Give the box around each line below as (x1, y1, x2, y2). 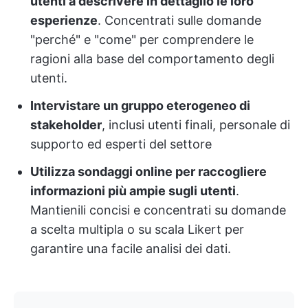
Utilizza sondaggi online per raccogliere (30, 164, 267, 179)
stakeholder (30, 117, 102, 132)
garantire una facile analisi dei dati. (30, 241, 231, 256)
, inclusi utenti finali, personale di (102, 117, 290, 132)
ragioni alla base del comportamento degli (30, 51, 274, 66)
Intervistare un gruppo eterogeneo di (30, 98, 250, 113)
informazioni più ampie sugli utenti (30, 183, 236, 198)
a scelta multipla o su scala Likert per (30, 221, 244, 236)
